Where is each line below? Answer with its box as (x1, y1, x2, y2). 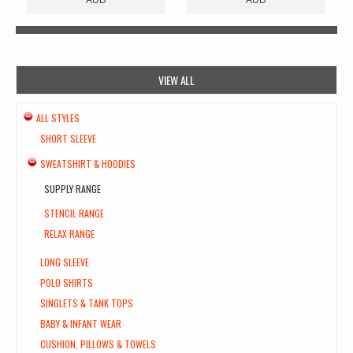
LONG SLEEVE (40, 255, 89, 269)
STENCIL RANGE (44, 206, 104, 220)
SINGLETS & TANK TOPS (40, 295, 133, 310)
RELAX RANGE (44, 226, 95, 240)
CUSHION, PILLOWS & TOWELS (40, 336, 156, 351)
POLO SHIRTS (40, 275, 93, 289)
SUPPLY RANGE (44, 181, 101, 195)
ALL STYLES (36, 110, 80, 124)
